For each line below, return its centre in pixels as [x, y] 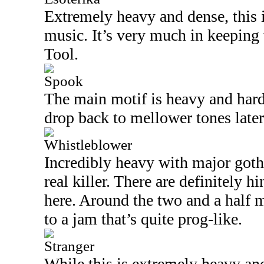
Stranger [69, 246]
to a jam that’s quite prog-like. [143, 219]
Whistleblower [88, 145]
